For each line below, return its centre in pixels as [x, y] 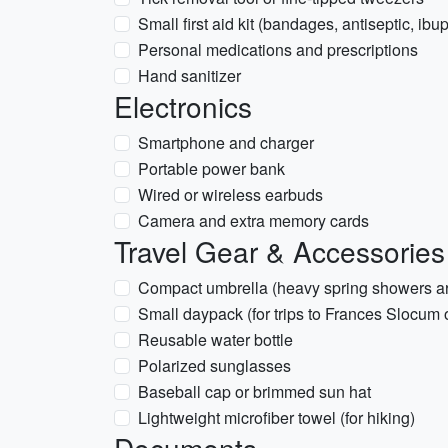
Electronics [183, 106]
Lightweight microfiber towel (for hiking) [276, 417]
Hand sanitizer [189, 75]
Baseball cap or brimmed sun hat [254, 391]
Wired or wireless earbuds [230, 194]
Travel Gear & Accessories [279, 251]
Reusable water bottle [215, 339]
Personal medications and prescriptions [278, 49]
